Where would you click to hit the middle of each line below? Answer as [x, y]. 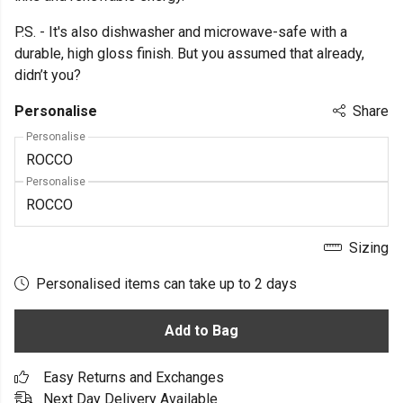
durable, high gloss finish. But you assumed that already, [189, 54]
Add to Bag [201, 331]
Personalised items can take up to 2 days [166, 284]
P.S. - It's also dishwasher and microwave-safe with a [181, 32]
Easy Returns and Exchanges [134, 377]
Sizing [367, 248]
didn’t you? [48, 75]
